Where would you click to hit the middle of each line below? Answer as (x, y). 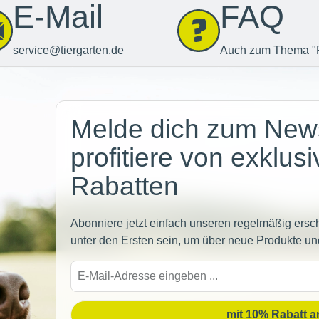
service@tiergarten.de (68, 51)
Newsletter (159, 91)
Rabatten (124, 187)
